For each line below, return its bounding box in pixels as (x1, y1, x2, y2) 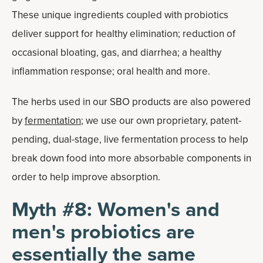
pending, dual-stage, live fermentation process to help (12, 132, 248, 147)
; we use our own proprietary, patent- (81, 113, 241, 128)
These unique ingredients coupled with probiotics (12, 8, 228, 22)
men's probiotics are (12, 217, 195, 247)
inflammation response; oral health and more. (12, 64, 210, 79)
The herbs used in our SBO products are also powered (12, 95, 251, 109)
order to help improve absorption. (12, 170, 160, 184)
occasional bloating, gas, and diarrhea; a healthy (12, 45, 221, 60)
